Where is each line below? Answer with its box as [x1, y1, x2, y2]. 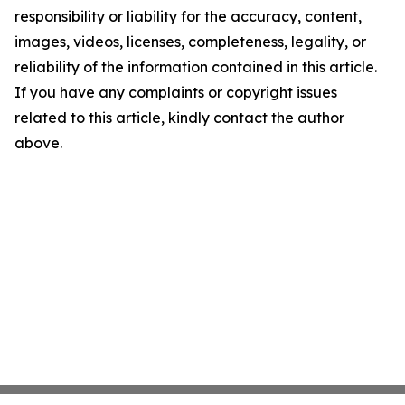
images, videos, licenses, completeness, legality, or [14, 33, 366, 51]
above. [14, 134, 62, 152]
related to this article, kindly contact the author [14, 108, 344, 127]
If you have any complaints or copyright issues [14, 83, 337, 101]
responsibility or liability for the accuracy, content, [14, 7, 362, 25]
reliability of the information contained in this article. [14, 58, 377, 76]
